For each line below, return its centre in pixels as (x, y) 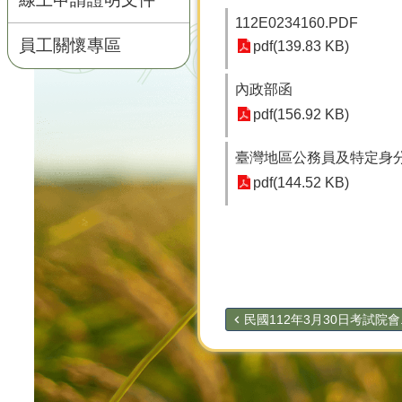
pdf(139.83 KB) (301, 46)
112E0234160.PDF (297, 23)
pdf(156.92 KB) (301, 114)
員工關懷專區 (70, 45)
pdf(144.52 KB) (301, 183)
